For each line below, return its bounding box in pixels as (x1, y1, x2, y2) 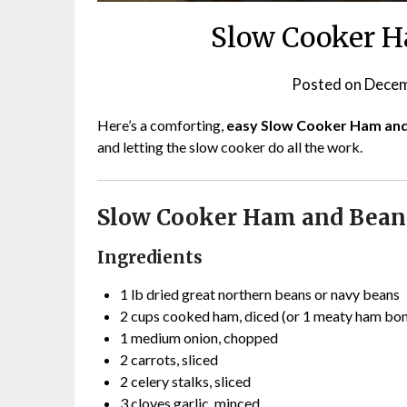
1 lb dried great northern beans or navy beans (120, 284, 400, 303)
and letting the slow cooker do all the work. (97, 137, 362, 155)
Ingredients (97, 246, 203, 268)
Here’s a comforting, (97, 115, 226, 134)
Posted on (292, 74, 365, 94)
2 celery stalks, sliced (120, 372, 251, 390)
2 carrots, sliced (120, 350, 218, 368)
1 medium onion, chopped (120, 328, 278, 346)
